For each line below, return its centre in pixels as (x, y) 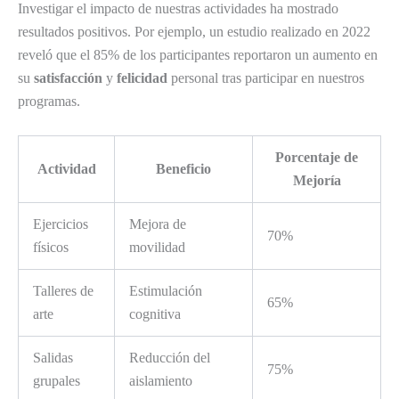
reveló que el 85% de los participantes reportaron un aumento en (198, 54)
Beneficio (183, 169)
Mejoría (317, 181)
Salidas (53, 358)
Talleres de (63, 291)
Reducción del (170, 358)
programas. (49, 101)
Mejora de (158, 224)
